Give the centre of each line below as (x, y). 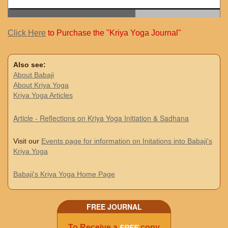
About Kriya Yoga (41, 85)
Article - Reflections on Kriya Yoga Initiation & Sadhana (101, 118)
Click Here (27, 33)
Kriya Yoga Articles (43, 95)
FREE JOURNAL (114, 207)
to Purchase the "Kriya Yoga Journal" (113, 33)
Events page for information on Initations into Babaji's (127, 141)
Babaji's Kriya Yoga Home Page (64, 174)
